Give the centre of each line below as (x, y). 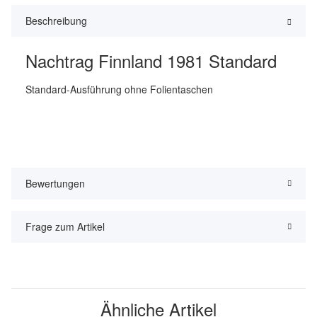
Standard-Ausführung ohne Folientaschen (119, 90)
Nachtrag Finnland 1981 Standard (151, 61)
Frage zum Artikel (65, 227)
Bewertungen (55, 184)
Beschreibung (56, 21)
